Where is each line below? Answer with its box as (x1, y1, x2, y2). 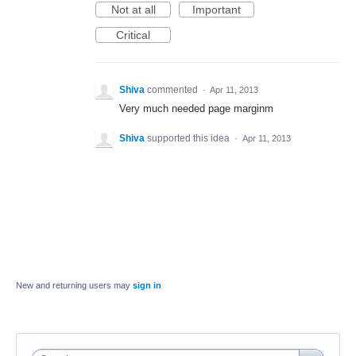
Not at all (110, 3, 156, 16)
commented (147, 84, 200, 95)
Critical (116, 29, 150, 41)
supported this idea (147, 133, 232, 145)
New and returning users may (16, 281, 133, 291)
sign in (133, 281, 161, 291)
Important (192, 3, 241, 16)
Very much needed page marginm (119, 103, 273, 114)
